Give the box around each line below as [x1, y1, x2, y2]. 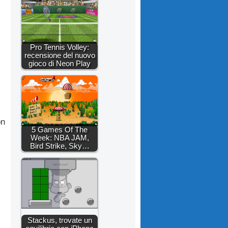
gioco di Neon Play [28, 59, 91, 68]
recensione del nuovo [24, 50, 95, 60]
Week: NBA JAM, [30, 133, 89, 142]
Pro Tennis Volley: [30, 42, 89, 51]
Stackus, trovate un [27, 215, 92, 224]
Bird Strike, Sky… [30, 141, 90, 150]
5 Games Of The [32, 125, 88, 134]
